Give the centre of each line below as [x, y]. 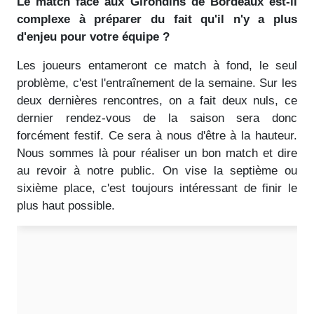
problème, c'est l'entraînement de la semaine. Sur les [157, 83]
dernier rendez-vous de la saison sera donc [157, 118]
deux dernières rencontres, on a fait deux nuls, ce [157, 100]
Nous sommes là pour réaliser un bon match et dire [157, 153]
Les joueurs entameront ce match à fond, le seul [157, 65]
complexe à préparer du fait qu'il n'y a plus [157, 19]
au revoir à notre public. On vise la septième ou [157, 170]
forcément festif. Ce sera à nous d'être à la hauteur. [157, 135]
